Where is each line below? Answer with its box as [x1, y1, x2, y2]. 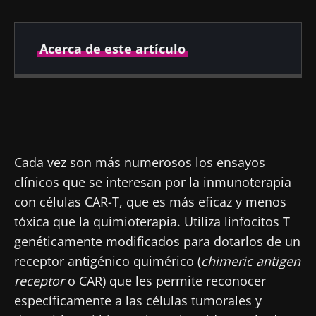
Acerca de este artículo [39, 39, 186, 57]
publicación [50, 104, 105, 119]
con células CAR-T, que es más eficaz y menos [14, 193, 286, 210]
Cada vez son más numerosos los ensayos [14, 153, 265, 171]
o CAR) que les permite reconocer [64, 272, 266, 289]
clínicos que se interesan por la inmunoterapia [14, 173, 291, 190]
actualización [167, 104, 230, 119]
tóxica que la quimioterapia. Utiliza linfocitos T [14, 212, 290, 230]
